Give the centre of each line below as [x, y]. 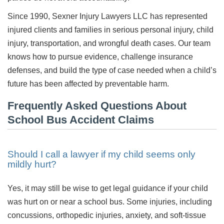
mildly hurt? [32, 164]
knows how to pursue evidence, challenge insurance [100, 56]
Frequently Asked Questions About [97, 105]
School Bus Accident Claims [81, 119]
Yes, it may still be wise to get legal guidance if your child [108, 188]
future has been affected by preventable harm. [88, 83]
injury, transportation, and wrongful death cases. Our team [109, 43]
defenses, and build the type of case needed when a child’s [112, 70]
